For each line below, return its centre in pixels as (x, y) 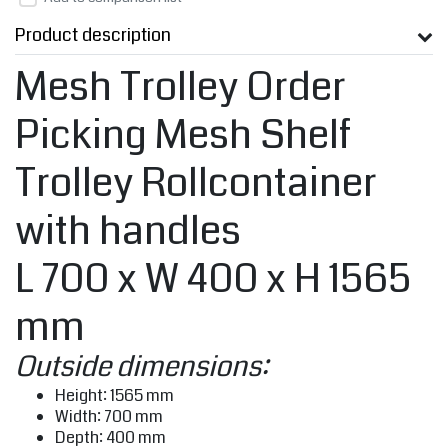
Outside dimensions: (141, 367)
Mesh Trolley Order (180, 87)
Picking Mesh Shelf (183, 135)
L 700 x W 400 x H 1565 (213, 279)
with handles (128, 231)
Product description (93, 35)
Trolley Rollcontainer (196, 183)
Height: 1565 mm (114, 396)
